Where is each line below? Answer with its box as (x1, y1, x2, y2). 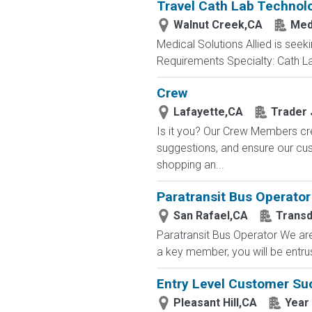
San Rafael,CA (173, 209, 248, 222)
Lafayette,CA (173, 105, 243, 118)
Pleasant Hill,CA (173, 296, 257, 309)
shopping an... (156, 158, 224, 171)
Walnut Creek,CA (173, 18, 263, 31)
